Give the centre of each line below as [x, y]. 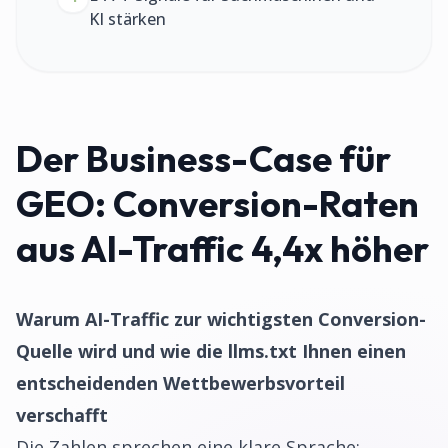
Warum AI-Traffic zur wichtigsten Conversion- [221, 319]
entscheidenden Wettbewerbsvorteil [180, 383]
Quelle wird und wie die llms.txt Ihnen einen [211, 351]
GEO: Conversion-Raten [217, 203]
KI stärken [127, 19]
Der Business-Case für [203, 158]
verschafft [62, 415]
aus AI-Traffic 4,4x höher [222, 248]
